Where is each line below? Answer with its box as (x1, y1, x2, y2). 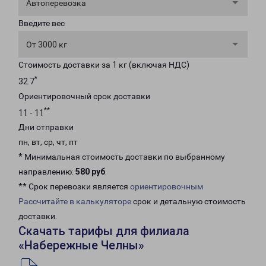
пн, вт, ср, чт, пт (18, 137, 78, 147)
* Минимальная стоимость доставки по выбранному (18, 152, 225, 162)
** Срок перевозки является (18, 182, 130, 192)
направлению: (18, 167, 75, 177)
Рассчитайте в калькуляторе (18, 197, 131, 207)
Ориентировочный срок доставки (18, 91, 150, 101)
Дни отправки (18, 122, 74, 132)
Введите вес (18, 18, 65, 28)
